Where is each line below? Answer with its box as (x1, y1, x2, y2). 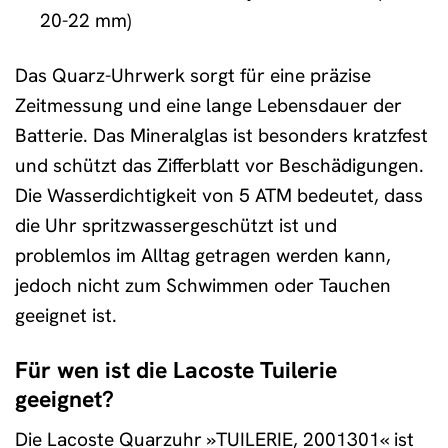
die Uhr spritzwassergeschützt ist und (15, 212, 337, 238)
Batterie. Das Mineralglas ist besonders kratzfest (15, 122, 428, 148)
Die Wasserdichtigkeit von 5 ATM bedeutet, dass (15, 182, 423, 208)
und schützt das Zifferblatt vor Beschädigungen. (15, 152, 424, 178)
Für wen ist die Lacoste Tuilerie (15, 354, 337, 385)
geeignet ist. (15, 302, 117, 328)
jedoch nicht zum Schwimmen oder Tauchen (15, 272, 391, 298)
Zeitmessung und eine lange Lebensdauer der (15, 92, 402, 118)
